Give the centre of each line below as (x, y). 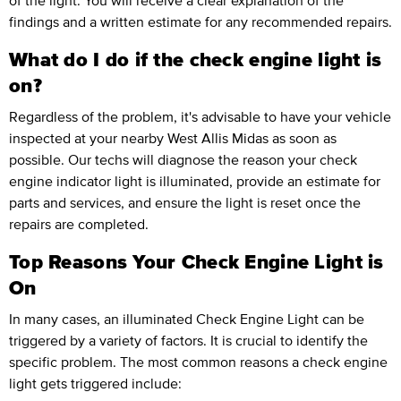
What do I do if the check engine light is (196, 60)
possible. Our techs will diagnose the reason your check (183, 160)
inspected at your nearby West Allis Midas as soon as (173, 138)
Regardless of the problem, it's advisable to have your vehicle (200, 117)
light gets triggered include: (95, 384)
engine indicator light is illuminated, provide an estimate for (195, 181)
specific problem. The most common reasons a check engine (198, 362)
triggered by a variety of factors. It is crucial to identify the (188, 341)
